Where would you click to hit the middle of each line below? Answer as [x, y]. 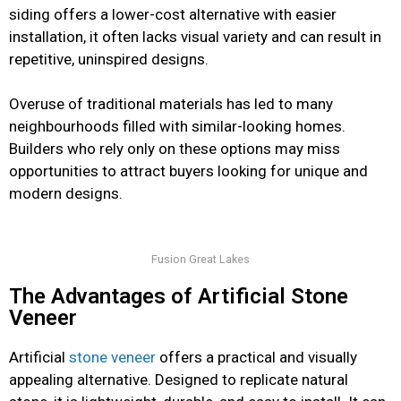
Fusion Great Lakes [200, 259]
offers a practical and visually [256, 357]
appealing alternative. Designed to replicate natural [179, 379]
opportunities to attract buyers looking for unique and [188, 171]
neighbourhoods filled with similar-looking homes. [177, 126]
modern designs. [66, 193]
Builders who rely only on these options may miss [175, 149]
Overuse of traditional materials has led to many [171, 104]
